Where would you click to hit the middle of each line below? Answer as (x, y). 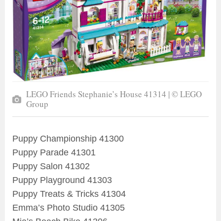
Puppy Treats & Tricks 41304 (69, 194)
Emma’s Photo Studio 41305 (69, 208)
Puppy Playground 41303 (62, 180)
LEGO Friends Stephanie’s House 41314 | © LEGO (114, 94)
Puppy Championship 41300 (68, 139)
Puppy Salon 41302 (51, 166)
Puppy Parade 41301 (54, 153)
